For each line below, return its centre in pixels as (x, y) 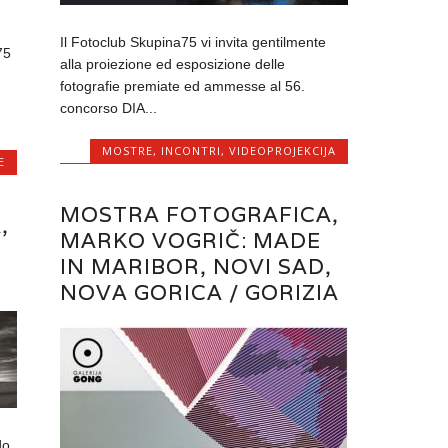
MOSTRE (127, 150)
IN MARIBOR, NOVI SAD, (196, 266)
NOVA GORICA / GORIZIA (200, 292)
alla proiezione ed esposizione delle (173, 63)
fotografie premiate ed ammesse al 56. (183, 85)
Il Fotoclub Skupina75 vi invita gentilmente (193, 41)
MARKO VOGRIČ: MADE (191, 240)
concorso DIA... (109, 107)
